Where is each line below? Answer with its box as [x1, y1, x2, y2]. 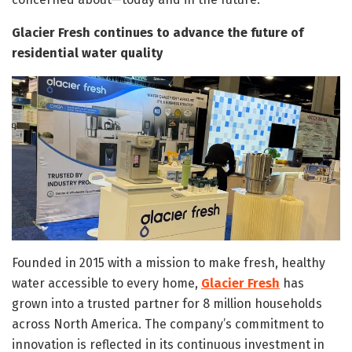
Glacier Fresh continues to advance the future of [12, 24, 303, 40]
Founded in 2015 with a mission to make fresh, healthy [12, 255, 325, 270]
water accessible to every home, [12, 275, 201, 291]
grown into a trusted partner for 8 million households [12, 295, 322, 311]
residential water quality [12, 45, 163, 60]
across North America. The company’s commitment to [12, 316, 324, 332]
